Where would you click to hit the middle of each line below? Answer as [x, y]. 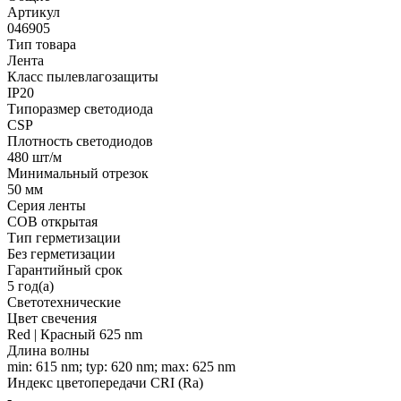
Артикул [34, 12]
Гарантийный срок [65, 269]
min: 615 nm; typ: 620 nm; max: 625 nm [121, 366]
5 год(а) [30, 286]
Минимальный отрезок [78, 173]
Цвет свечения [52, 318]
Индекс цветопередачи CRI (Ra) [105, 382]
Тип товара [42, 44]
